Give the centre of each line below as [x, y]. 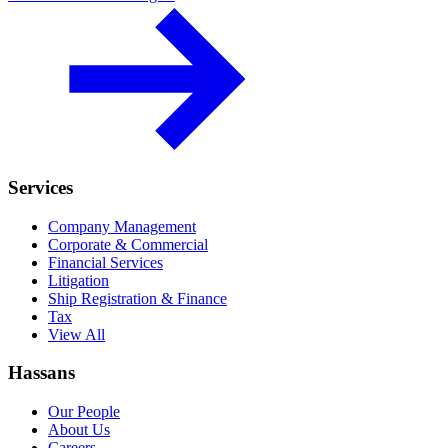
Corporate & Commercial [128, 244]
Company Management [122, 226]
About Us [79, 429]
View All [76, 334]
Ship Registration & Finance [137, 298]
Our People [84, 411]
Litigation [78, 280]
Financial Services [105, 262]
